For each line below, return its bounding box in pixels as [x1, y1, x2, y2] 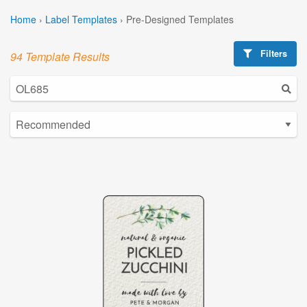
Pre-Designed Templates [126, 12, 234, 26]
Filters [258, 47, 288, 60]
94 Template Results [10, 48, 110, 64]
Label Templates [45, 12, 117, 26]
